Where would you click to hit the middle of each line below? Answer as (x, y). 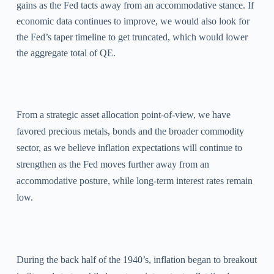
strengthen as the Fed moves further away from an (113, 165)
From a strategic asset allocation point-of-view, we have (123, 115)
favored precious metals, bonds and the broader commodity (130, 131)
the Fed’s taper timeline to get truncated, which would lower (132, 37)
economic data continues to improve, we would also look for (133, 21)
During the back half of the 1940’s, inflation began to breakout (136, 260)
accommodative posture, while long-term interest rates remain (134, 181)
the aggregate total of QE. (66, 53)
